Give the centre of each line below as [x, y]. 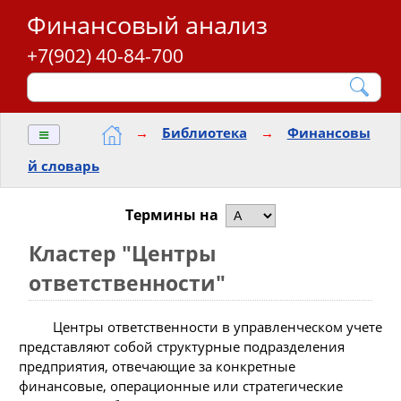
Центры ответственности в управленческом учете [217, 326]
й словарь [64, 166]
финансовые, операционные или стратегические [181, 385]
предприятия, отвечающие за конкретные [157, 366]
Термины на [171, 214]
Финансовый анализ [147, 24]
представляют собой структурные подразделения [182, 346]
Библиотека [204, 133]
